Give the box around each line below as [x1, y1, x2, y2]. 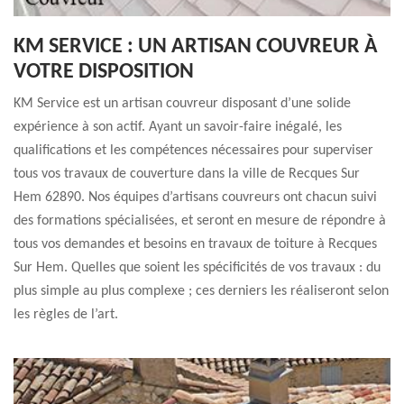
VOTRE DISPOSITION [14, 61, 194, 83]
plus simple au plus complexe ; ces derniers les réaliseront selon [14, 284, 389, 298]
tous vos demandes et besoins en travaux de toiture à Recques [14, 237, 377, 252]
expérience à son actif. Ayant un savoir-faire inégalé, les [14, 120, 342, 134]
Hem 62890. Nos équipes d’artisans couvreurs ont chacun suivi [14, 190, 377, 205]
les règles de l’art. [14, 308, 118, 322]
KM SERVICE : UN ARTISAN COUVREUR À [14, 36, 378, 58]
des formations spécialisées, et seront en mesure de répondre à [14, 214, 386, 228]
